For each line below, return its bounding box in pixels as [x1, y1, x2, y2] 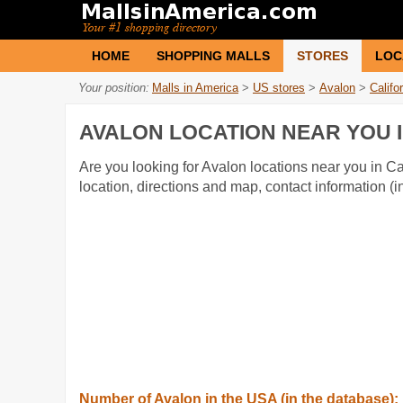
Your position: [78, 81, 149, 94]
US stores [253, 81, 305, 94]
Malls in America [152, 81, 238, 94]
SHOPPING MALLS [157, 49, 270, 63]
